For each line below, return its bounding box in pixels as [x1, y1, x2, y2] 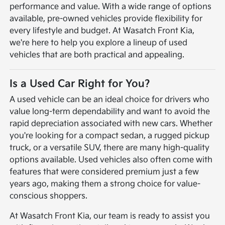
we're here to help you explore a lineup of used [10, 38, 188, 48]
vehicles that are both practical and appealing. [10, 50, 185, 60]
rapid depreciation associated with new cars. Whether [10, 119, 213, 129]
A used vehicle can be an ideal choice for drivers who [10, 94, 210, 104]
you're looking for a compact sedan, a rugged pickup [10, 131, 210, 141]
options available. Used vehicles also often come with [10, 155, 213, 165]
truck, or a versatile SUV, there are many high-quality [10, 143, 210, 153]
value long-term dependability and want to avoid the [10, 106, 210, 117]
